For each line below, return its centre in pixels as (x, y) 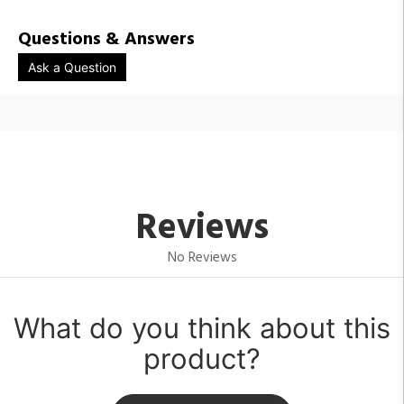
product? (202, 358)
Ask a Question (72, 67)
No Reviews (202, 257)
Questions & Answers (106, 39)
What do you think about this (202, 327)
